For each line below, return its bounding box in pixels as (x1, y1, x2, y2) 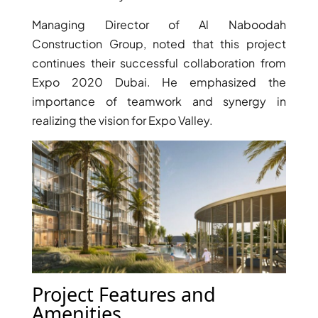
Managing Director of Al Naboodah (32, 17, 286, 33)
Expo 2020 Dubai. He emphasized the (32, 75, 286, 90)
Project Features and (32, 280, 216, 307)
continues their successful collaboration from (32, 55, 286, 71)
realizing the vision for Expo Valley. (32, 113, 214, 128)
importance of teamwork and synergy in (32, 94, 286, 109)
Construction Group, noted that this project (32, 36, 286, 52)
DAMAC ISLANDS (99, 207, 168, 220)
